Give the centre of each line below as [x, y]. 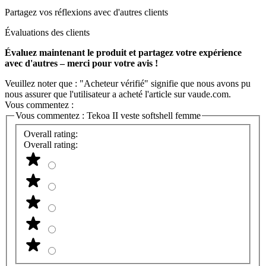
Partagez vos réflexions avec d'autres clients [86, 12]
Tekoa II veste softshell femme [144, 115]
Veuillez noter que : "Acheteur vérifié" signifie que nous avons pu [128, 83]
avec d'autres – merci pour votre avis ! [81, 63]
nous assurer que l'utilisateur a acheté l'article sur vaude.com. [118, 94]
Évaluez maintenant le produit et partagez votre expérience [123, 52]
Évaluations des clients [47, 32]
